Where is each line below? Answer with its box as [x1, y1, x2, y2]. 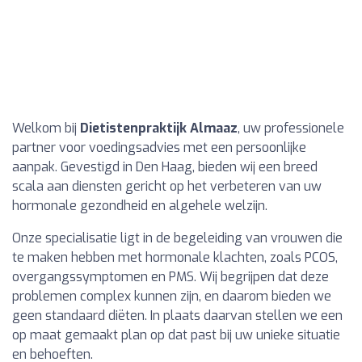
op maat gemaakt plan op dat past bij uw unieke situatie [12, 326, 340, 343]
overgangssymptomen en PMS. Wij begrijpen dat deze [12, 268, 329, 285]
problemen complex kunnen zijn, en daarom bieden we [12, 288, 331, 305]
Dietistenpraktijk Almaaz [80, 120, 238, 137]
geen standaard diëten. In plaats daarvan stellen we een [12, 307, 343, 324]
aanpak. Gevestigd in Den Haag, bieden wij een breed [12, 158, 318, 175]
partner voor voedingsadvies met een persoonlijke [12, 139, 306, 156]
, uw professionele [238, 120, 344, 137]
